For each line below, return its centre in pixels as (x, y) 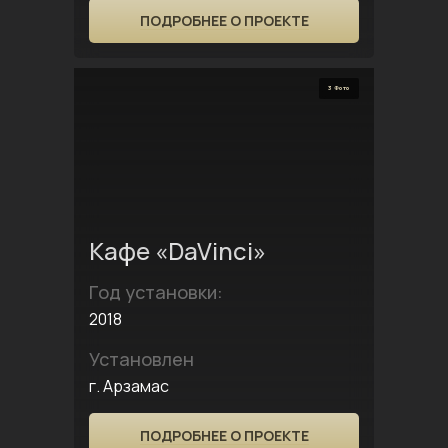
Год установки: (156, 292)
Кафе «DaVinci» (177, 250)
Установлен (141, 359)
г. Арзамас (129, 386)
